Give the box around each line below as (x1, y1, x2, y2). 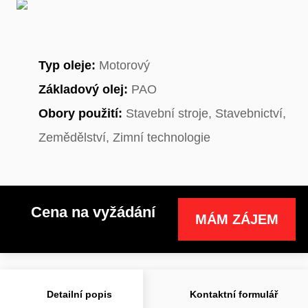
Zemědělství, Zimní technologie (38, 130, 210, 144)
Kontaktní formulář (189, 288, 278, 300)
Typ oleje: (38, 58, 96, 72)
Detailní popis (47, 288, 113, 300)
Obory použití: (38, 106, 122, 120)
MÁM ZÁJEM (195, 211, 278, 227)
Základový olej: (38, 82, 128, 96)
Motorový (96, 58, 150, 72)
